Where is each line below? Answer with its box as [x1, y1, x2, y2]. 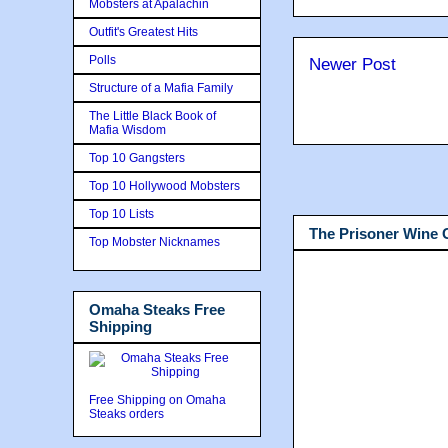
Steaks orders [89, 407, 167, 421]
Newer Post [309, 55, 396, 74]
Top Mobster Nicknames [89, 234, 220, 249]
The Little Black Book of [89, 108, 216, 123]
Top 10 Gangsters [89, 150, 185, 165]
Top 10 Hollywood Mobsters [89, 178, 240, 193]
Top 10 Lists [89, 206, 154, 221]
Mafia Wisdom [89, 122, 166, 137]
